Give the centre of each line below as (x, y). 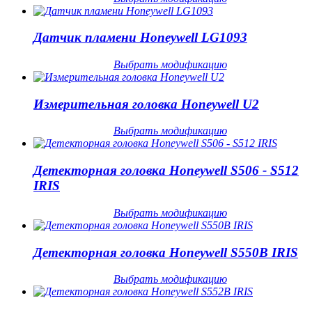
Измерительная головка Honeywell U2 (146, 104)
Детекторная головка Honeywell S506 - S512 (166, 171)
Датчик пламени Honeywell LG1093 (140, 38)
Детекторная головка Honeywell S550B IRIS (166, 252)
